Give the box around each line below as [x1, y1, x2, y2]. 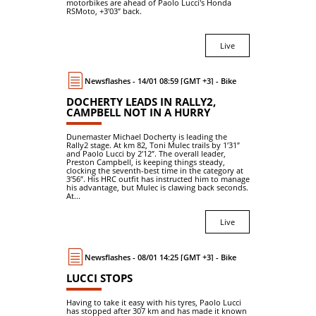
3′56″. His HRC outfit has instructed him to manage [66, 174, 250, 184]
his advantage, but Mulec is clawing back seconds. [66, 182, 248, 193]
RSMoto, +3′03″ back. [66, 6, 142, 16]
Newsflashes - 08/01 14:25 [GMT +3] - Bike [91, 251, 236, 262]
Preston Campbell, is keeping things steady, [66, 157, 225, 167]
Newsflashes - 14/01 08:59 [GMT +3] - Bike [91, 75, 236, 86]
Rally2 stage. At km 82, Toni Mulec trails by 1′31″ [66, 140, 240, 150]
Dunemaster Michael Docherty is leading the [66, 131, 227, 142]
